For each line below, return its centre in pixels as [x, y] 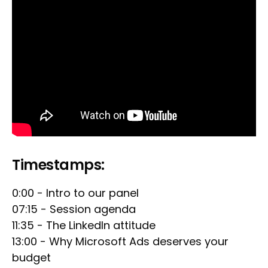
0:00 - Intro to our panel [75, 193]
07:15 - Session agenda [74, 209]
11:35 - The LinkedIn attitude [84, 226]
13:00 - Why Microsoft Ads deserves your [120, 242]
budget [31, 258]
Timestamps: [58, 165]
